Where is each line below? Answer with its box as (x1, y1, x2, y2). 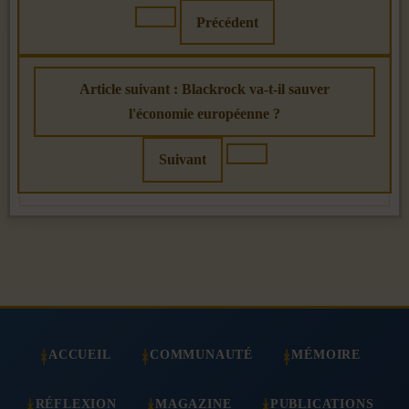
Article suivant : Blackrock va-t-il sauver (79, 81, 330, 98)
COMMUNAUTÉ (150, 347, 253, 362)
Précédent (195, 14, 258, 30)
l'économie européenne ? (129, 106, 280, 122)
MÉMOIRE (291, 347, 361, 362)
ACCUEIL (48, 347, 111, 362)
